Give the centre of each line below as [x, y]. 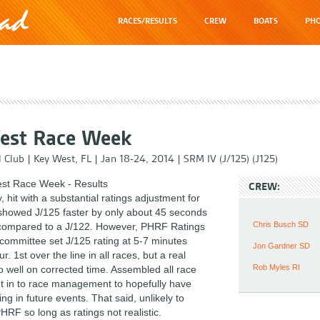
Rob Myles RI [276, 267]
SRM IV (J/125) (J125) [231, 159]
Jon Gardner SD [281, 246]
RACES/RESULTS [147, 21]
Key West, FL [62, 159]
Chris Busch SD [281, 224]
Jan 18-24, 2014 [137, 159]
